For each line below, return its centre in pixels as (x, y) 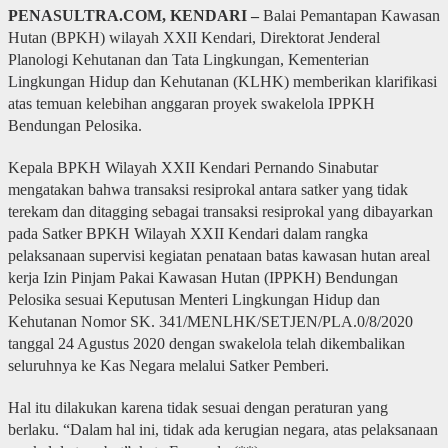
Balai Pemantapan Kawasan (349, 15)
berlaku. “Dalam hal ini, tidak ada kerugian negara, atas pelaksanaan (222, 429)
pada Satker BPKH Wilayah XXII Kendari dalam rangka (187, 233)
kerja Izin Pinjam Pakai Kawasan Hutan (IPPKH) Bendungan (202, 277)
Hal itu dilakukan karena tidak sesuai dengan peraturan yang (197, 407)
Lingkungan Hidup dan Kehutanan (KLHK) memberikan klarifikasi (222, 81)
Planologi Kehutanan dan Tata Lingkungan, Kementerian (188, 59)
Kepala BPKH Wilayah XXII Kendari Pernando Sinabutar (192, 167)
